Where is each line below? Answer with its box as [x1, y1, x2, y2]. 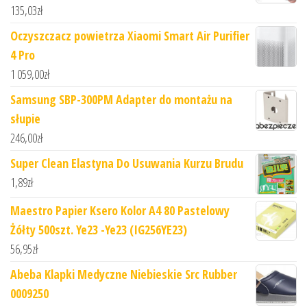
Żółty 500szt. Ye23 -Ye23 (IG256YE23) [10, 221, 187, 238]
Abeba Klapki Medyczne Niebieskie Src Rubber [10, 266, 237, 283]
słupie [10, 110, 40, 127]
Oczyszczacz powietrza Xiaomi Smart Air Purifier [10, 27, 249, 45]
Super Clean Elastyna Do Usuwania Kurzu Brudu [10, 155, 243, 172]
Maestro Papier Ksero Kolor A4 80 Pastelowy [10, 202, 230, 219]
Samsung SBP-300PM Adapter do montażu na [10, 91, 232, 108]
